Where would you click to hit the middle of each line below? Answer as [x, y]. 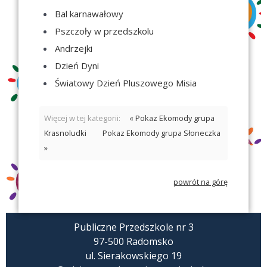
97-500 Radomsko [133, 241]
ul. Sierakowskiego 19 [133, 255]
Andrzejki [74, 48]
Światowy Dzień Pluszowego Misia [126, 83]
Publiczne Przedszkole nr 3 [133, 227]
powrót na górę [200, 181]
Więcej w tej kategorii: [83, 118]
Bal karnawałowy [89, 13]
